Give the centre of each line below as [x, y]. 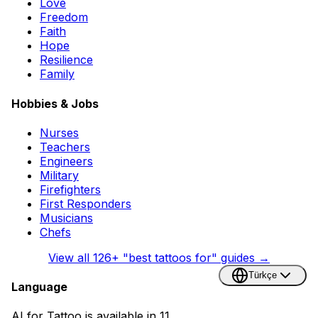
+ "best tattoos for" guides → [191, 257]
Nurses [59, 132]
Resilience [66, 60]
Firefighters [70, 189]
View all [71, 257]
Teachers [65, 147]
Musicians [66, 218]
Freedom [64, 17]
